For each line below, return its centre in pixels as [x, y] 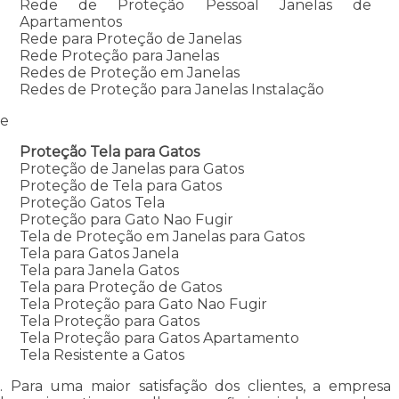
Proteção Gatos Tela [92, 202]
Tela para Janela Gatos [99, 270]
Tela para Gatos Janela [99, 253]
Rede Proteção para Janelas [119, 55]
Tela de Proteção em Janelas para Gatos [162, 236]
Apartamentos [70, 21]
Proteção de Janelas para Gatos [131, 168]
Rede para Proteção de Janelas [130, 38]
